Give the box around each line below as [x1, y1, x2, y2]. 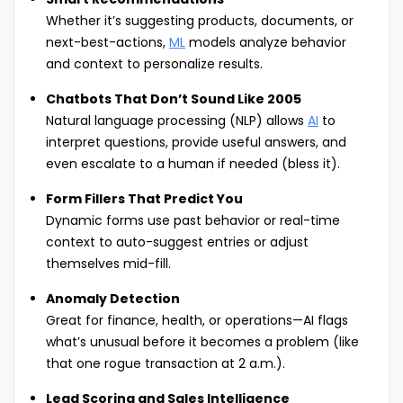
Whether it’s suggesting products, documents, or [46, 12, 354, 31]
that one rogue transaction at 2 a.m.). [46, 354, 285, 373]
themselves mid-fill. [46, 255, 171, 273]
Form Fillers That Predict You [46, 190, 243, 209]
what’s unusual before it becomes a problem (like [46, 333, 359, 352]
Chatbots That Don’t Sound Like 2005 [46, 90, 301, 109]
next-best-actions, [46, 33, 169, 52]
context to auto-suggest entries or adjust [46, 233, 309, 252]
